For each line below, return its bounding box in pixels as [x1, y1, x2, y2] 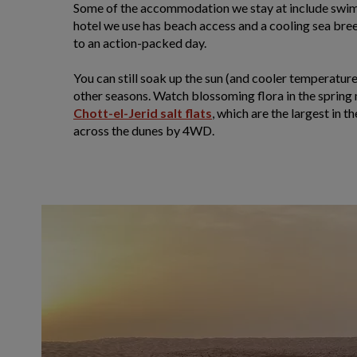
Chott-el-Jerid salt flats [73, 105, 212, 120]
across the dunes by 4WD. [73, 123, 214, 138]
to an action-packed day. [73, 35, 206, 50]
